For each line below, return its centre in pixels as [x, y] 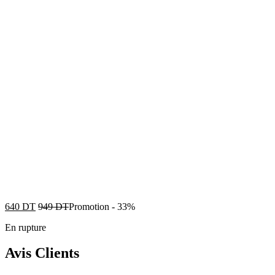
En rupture [25, 227]
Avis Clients [42, 253]
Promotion [89, 206]
